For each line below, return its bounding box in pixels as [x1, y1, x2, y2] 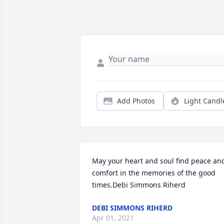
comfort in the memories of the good [92, 168, 215, 178]
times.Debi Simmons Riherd [92, 180, 185, 190]
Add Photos [117, 96, 155, 106]
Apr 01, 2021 [92, 213, 134, 223]
